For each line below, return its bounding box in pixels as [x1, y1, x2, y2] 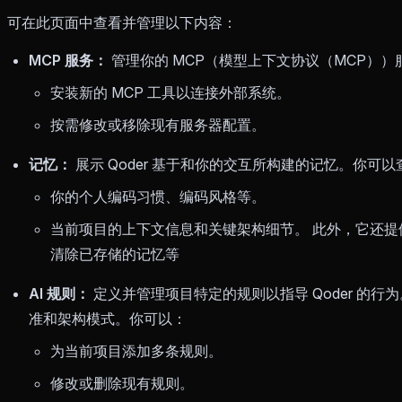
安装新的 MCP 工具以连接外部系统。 [50, 83, 291, 101]
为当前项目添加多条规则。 [50, 341, 223, 360]
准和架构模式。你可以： [29, 309, 187, 328]
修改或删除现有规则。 [50, 373, 194, 392]
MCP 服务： [29, 50, 108, 69]
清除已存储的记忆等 [50, 244, 179, 263]
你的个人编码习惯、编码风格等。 [50, 187, 266, 205]
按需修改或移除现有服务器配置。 [50, 115, 266, 134]
